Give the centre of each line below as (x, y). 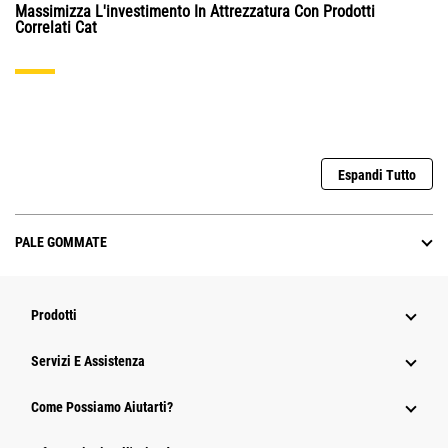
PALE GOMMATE (61, 242)
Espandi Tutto (377, 175)
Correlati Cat (56, 28)
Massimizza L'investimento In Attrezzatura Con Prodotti (195, 12)
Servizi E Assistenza (88, 361)
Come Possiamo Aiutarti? (102, 407)
